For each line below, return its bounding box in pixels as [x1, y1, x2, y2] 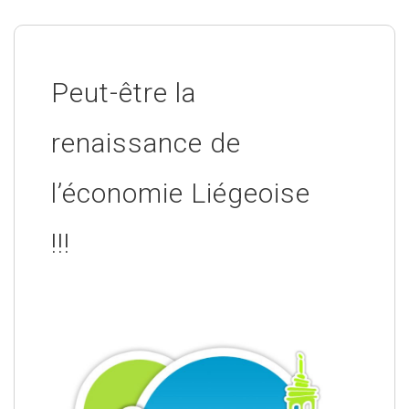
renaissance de [51, 127, 241, 159]
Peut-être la [51, 77, 196, 109]
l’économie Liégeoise [51, 177, 310, 209]
